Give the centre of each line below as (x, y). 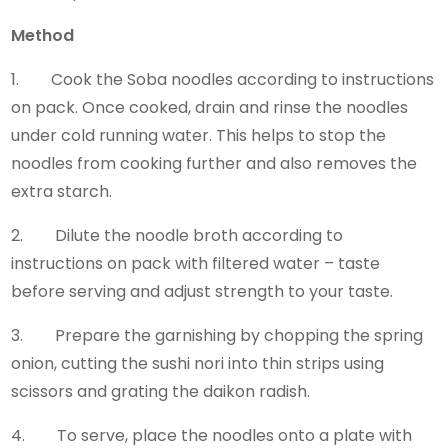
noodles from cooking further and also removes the (214, 163)
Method (43, 35)
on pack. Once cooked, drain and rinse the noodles (210, 107)
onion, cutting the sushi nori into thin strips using (198, 363)
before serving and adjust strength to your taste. (206, 291)
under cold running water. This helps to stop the (199, 135)
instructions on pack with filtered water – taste (196, 263)
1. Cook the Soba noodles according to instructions (223, 79)
